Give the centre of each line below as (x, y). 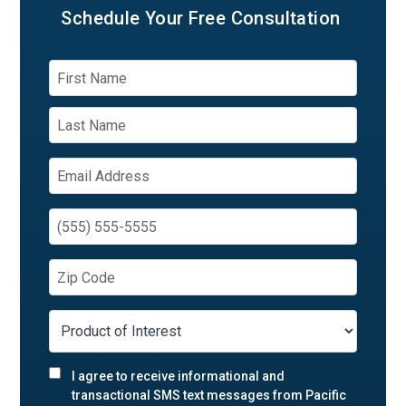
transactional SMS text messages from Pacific (209, 395)
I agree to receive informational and (179, 376)
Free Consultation (264, 18)
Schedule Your (122, 18)
